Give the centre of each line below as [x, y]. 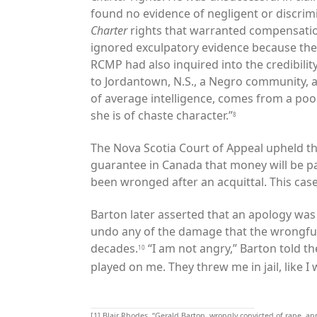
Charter [110, 30]
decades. [114, 248]
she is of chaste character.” [162, 115]
